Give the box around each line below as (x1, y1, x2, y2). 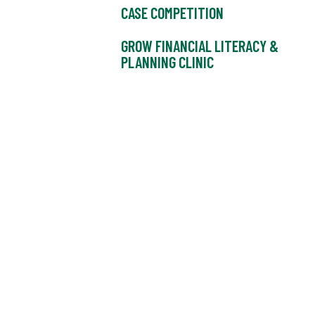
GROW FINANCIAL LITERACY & (121, 37, 278, 56)
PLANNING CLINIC (121, 53, 214, 72)
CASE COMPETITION (121, 4, 224, 22)
